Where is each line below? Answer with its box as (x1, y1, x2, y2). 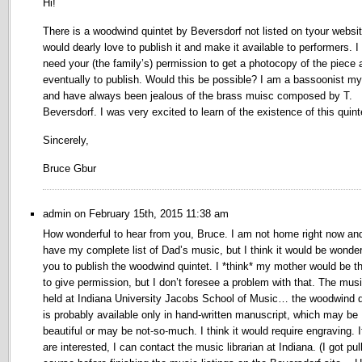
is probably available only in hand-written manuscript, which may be (43, 309, 358, 321)
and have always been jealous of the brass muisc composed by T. (43, 90, 352, 102)
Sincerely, (43, 134, 89, 146)
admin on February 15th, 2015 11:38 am (43, 208, 229, 220)
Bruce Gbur (43, 162, 96, 175)
